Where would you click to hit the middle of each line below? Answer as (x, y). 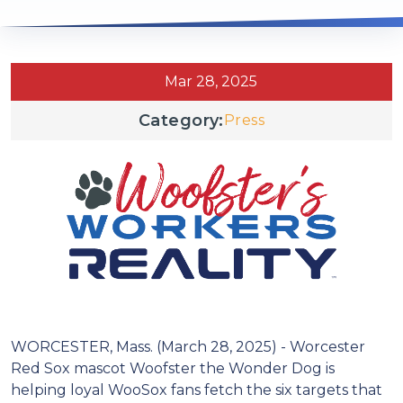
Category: (181, 121)
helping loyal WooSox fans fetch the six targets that (197, 390)
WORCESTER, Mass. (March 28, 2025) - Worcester (188, 346)
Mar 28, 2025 (210, 81)
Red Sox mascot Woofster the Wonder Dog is (173, 368)
